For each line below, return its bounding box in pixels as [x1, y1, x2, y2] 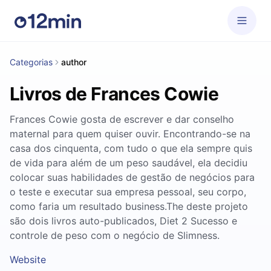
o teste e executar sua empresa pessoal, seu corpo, [10, 186, 246, 198]
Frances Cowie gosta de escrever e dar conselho [10, 113, 234, 125]
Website [10, 253, 46, 266]
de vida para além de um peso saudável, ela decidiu [10, 157, 247, 169]
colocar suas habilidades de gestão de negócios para [10, 171, 255, 183]
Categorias [10, 57, 53, 67]
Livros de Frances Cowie [10, 83, 219, 105]
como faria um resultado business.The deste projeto [10, 200, 248, 212]
